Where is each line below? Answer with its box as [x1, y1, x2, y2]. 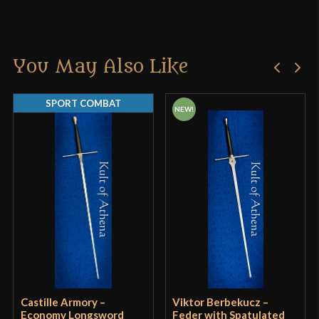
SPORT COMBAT [46, 98, 122, 110]
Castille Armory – [20, 296, 105, 309]
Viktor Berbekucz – [172, 296, 269, 309]
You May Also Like [13, 56, 189, 78]
